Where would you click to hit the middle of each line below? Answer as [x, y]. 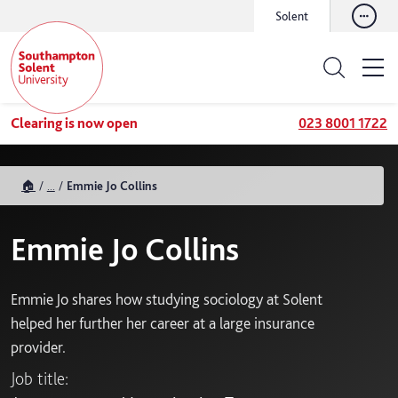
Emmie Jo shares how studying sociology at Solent [167, 299]
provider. [38, 347]
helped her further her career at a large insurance [163, 323]
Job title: [40, 378]
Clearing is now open [74, 123]
